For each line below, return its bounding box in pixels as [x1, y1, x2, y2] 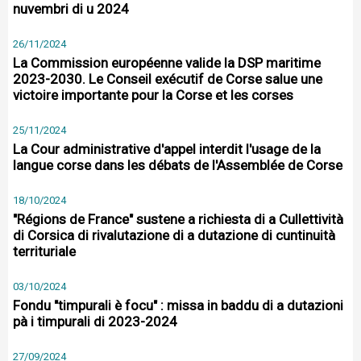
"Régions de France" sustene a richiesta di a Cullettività [13, 211, 343, 227]
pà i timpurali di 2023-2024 [13, 313, 177, 330]
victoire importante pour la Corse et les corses [13, 87, 293, 103]
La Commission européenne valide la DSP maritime [13, 55, 321, 71]
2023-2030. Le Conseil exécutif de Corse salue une [13, 71, 322, 87]
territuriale [13, 243, 76, 259]
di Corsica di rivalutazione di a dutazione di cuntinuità [13, 227, 335, 243]
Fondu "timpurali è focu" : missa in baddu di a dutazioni [13, 297, 343, 313]
